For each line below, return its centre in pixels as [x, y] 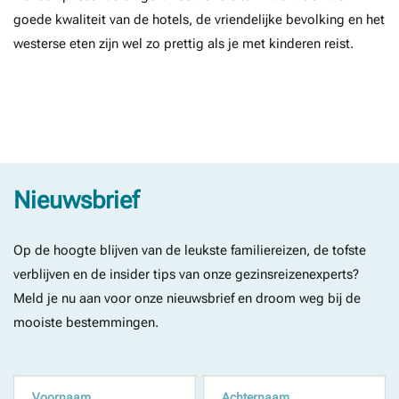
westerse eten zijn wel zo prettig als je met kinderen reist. [183, 43]
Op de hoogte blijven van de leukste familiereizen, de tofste [190, 250]
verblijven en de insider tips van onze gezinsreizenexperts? [186, 274]
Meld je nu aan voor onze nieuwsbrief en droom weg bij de [187, 298]
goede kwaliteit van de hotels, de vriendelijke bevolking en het [199, 19]
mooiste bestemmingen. [86, 322]
